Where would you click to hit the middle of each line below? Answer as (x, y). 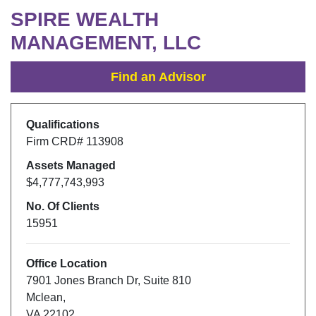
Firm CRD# (56, 142)
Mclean (44, 298)
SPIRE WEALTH (85, 20)
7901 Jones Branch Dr (81, 281)
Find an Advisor (158, 77)
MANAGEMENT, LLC (106, 43)
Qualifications (62, 125)
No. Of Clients (62, 207)
